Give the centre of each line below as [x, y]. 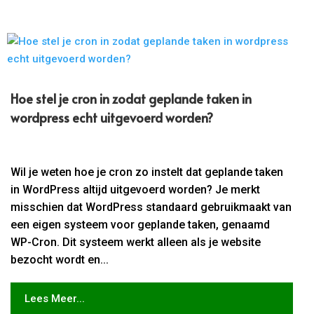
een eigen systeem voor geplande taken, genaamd [141, 225]
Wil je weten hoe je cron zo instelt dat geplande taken [147, 172]
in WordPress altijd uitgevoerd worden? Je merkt [136, 190]
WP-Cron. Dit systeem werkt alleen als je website [136, 243]
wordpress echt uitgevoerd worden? [112, 118]
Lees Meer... [54, 298]
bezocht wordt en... [60, 260]
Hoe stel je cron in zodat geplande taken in [131, 99]
